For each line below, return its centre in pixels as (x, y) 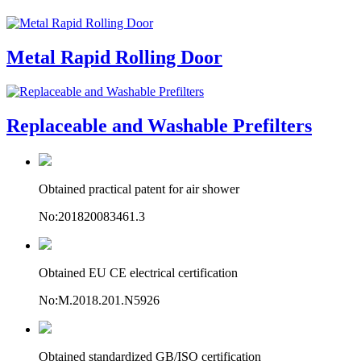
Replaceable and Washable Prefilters (159, 126)
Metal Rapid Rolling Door (114, 58)
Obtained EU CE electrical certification (138, 273)
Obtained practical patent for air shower (139, 189)
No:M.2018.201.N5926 (99, 301)
